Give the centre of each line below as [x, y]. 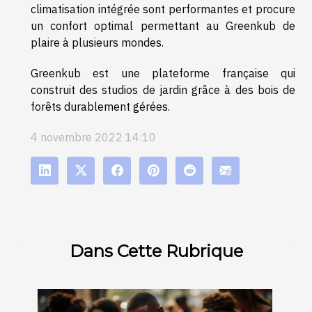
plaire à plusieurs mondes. [99, 42]
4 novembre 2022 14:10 [93, 137]
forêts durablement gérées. [102, 106]
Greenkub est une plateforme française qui [163, 73]
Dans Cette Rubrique [156, 251]
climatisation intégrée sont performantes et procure [163, 9]
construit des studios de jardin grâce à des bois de [163, 89]
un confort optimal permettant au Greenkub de [163, 25]
